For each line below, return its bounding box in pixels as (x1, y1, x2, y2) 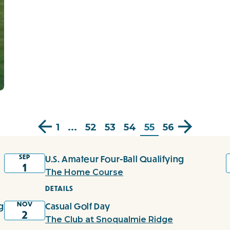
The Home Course (45, 167, 123, 178)
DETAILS (45, 184, 73, 194)
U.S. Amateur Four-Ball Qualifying (45, 153, 184, 165)
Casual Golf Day (45, 200, 110, 213)
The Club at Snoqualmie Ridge (45, 215, 173, 225)
